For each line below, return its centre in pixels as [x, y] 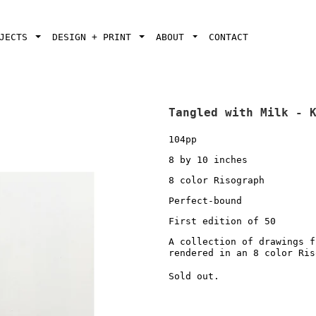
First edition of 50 [222, 221]
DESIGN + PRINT [95, 37]
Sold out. [194, 276]
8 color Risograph [217, 180]
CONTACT [229, 37]
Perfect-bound [205, 201]
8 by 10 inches [208, 160]
